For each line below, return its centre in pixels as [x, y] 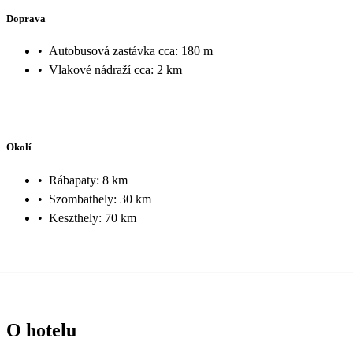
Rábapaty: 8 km [88, 180]
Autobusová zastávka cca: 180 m [131, 51]
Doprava [26, 18]
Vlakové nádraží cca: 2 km [115, 70]
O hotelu [41, 330]
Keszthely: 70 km [93, 217]
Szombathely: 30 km [100, 199]
